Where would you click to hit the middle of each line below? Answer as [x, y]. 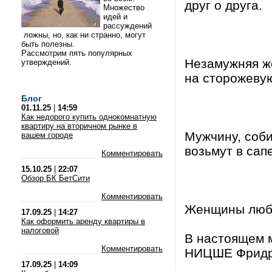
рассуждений [127, 26]
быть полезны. [49, 44]
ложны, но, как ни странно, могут [83, 35]
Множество [124, 8]
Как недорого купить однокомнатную [89, 117]
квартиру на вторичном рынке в [79, 126]
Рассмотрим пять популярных [77, 53]
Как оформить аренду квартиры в [83, 221]
